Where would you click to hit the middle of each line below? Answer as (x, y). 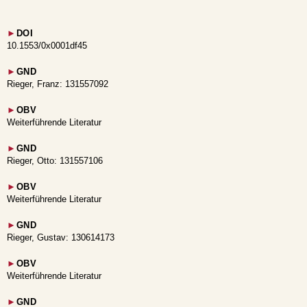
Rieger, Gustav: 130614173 (61, 237)
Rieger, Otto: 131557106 (55, 160)
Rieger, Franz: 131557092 (58, 84)
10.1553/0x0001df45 (47, 45)
